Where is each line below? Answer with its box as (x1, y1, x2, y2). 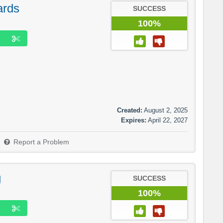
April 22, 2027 (148, 116, 188, 124)
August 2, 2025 (144, 106, 188, 114)
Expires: (121, 116, 146, 124)
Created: (117, 106, 142, 114)
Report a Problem (13, 138, 69, 146)
